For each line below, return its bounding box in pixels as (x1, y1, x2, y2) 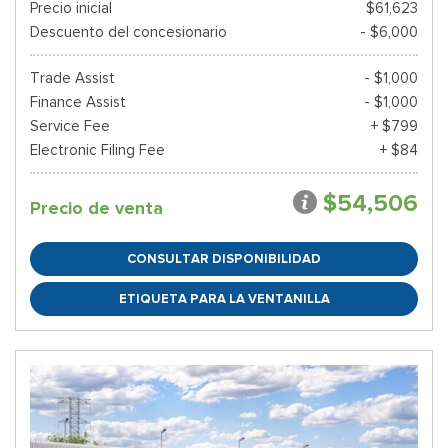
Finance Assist (30, 93, 126, 111)
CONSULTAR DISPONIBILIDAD (127, 250, 321, 267)
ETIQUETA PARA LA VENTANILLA (118, 290, 330, 307)
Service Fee (30, 117, 110, 135)
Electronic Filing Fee (30, 141, 165, 159)
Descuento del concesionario (30, 23, 227, 41)
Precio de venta (30, 197, 163, 219)
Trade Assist (30, 69, 115, 87)
